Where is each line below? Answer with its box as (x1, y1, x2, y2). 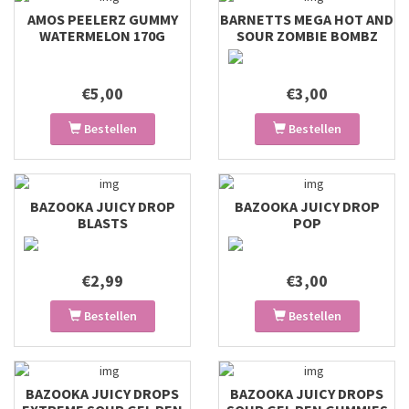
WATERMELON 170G (39, 26, 165, 45)
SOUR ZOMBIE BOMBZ (236, 26, 378, 45)
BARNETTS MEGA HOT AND (220, 10, 393, 28)
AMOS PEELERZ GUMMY (26, 10, 178, 28)
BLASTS (77, 214, 128, 232)
